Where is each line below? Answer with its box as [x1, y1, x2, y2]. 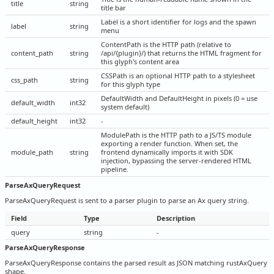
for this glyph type [101, 80, 160, 89]
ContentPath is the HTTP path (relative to [101, 40, 231, 50]
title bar [101, 3, 126, 13]
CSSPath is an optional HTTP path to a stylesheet [101, 71, 255, 81]
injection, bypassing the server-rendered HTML [101, 156, 251, 166]
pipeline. [101, 165, 128, 174]
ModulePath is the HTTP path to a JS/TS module [101, 130, 251, 140]
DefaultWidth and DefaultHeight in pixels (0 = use [101, 94, 257, 103]
